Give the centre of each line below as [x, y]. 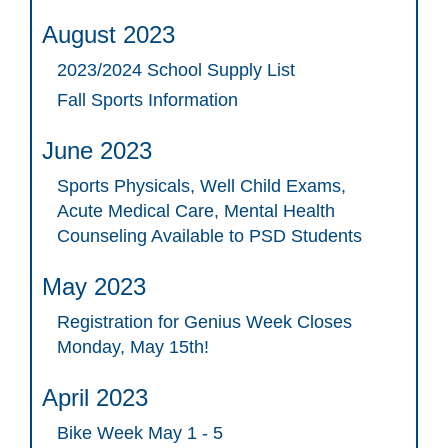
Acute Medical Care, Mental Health [196, 211]
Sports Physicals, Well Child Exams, [201, 186]
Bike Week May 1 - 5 [140, 433]
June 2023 [97, 151]
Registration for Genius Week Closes [204, 322]
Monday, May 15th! [133, 347]
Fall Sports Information [147, 100]
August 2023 [108, 35]
